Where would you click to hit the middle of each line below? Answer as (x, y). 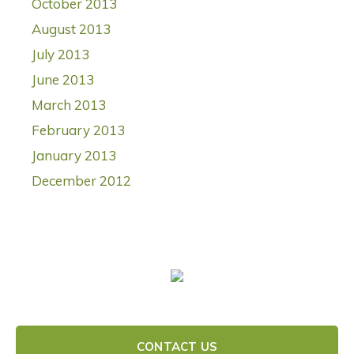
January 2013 (74, 156)
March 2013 (69, 105)
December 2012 (81, 181)
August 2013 (71, 29)
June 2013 (63, 80)
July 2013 (60, 55)
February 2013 (78, 130)
